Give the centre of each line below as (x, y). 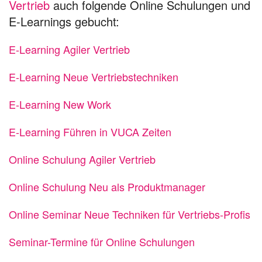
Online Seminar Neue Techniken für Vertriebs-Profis (130, 214)
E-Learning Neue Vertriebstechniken (94, 77)
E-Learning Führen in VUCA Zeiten (90, 132)
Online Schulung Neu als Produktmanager (107, 187)
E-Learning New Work (60, 104)
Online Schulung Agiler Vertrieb (82, 159)
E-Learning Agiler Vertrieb (69, 49)
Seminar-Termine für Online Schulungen (102, 242)
